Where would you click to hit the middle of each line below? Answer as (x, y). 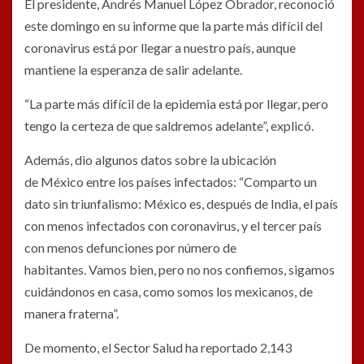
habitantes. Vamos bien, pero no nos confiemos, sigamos (180, 270)
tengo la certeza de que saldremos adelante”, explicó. (169, 126)
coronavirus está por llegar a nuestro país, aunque (160, 48)
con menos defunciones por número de (130, 248)
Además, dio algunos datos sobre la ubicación (150, 160)
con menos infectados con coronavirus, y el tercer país (173, 226)
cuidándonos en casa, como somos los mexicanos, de (169, 292)
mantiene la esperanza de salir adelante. (133, 70)
